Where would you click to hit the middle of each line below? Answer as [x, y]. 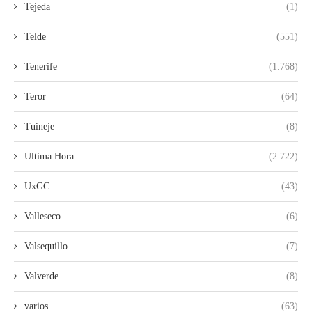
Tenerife [41, 66]
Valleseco [42, 216]
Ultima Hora [49, 156]
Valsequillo [46, 246]
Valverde [41, 276]
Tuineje [39, 126]
